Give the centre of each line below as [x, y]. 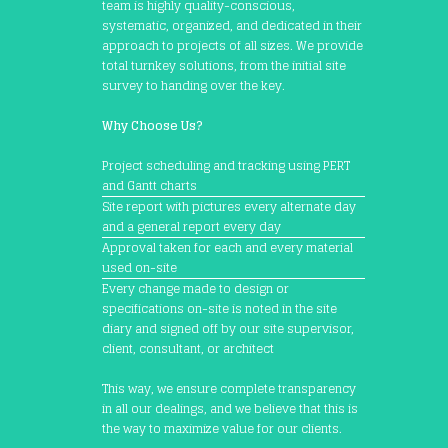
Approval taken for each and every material [227, 247]
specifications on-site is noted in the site [219, 308]
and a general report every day [191, 226]
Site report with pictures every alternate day [229, 206]
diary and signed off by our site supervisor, [228, 328]
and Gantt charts [149, 185]
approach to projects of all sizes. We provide [232, 45]
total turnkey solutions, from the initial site [224, 65]
